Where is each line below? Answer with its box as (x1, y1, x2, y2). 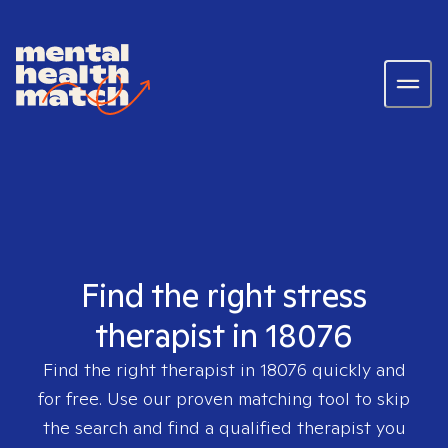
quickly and (306, 358, 406, 381)
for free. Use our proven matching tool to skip (38, 387, 410, 410)
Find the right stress (81, 274, 367, 316)
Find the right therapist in (42, 358, 260, 381)
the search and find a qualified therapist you (42, 416, 406, 439)
